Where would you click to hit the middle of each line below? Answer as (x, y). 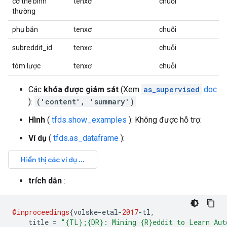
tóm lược (26, 66)
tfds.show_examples (89, 120)
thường (24, 11)
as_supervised (172, 89)
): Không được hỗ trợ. (164, 120)
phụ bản (25, 29)
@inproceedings (41, 212)
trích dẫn (45, 181)
